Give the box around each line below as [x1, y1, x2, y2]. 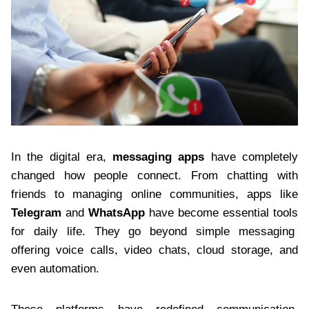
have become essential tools [145, 206, 298, 219]
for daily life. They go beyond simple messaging [11, 224, 298, 238]
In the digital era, [11, 150, 113, 163]
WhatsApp [88, 206, 145, 219]
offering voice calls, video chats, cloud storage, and [11, 243, 298, 257]
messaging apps [112, 150, 205, 163]
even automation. [11, 261, 99, 275]
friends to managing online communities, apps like [11, 187, 298, 201]
